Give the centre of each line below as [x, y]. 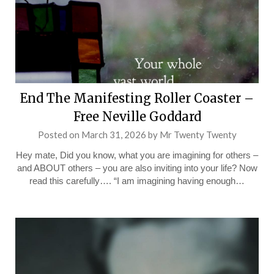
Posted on [59, 135]
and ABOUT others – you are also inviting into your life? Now [137, 168]
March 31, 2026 [113, 135]
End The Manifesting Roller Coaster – [137, 98]
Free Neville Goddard [137, 117]
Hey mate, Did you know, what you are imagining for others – [137, 155]
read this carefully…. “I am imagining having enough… [137, 181]
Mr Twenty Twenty [198, 135]
